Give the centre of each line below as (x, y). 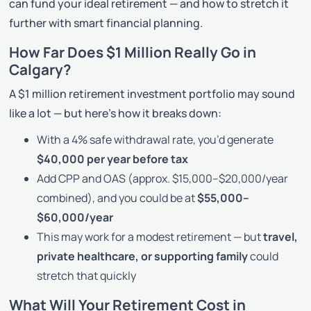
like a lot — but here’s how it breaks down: (116, 113)
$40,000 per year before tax (113, 159)
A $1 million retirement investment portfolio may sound (152, 93)
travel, (281, 236)
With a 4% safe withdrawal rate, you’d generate (155, 139)
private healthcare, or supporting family (143, 256)
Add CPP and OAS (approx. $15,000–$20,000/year (163, 178)
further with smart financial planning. (106, 23)
